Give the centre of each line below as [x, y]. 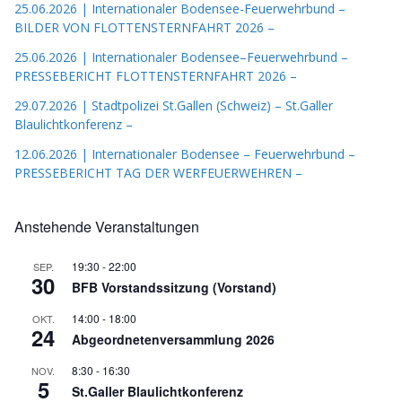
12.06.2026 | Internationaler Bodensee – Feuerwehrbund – [185, 154]
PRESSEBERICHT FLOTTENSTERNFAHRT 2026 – [156, 76]
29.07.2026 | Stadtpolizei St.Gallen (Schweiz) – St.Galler [174, 106]
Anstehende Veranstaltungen [107, 227]
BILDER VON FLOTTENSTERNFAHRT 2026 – [144, 28]
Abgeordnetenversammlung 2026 [173, 340]
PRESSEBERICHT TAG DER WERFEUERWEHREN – [158, 173]
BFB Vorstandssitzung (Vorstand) [174, 288]
